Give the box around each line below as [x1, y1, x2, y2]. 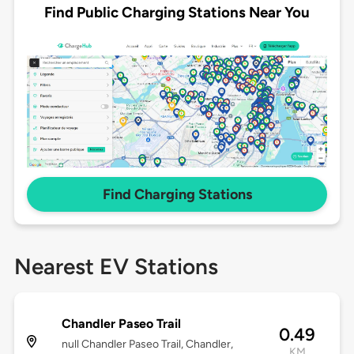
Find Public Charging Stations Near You [44, 2, 310, 21]
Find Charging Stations [102, 186, 252, 204]
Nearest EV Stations [13, 253, 218, 281]
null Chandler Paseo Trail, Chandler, [61, 337, 233, 352]
